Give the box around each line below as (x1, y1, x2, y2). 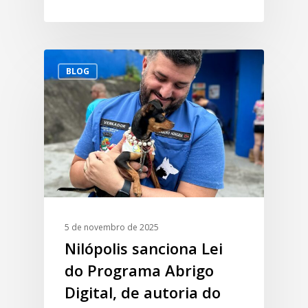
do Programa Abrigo (65, 259, 214, 280)
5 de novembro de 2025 (65, 221, 159, 233)
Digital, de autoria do (65, 281, 221, 302)
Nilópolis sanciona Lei (65, 237, 223, 258)
